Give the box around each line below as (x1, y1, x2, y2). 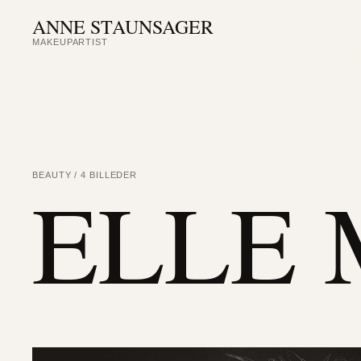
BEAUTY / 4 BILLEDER (32, 170, 138, 180)
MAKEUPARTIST (32, 37, 108, 47)
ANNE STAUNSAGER (32, 14, 214, 39)
